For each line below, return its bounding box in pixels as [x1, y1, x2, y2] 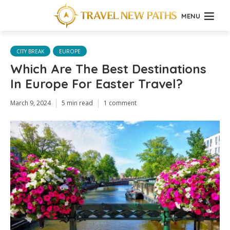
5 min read [62, 99, 93, 107]
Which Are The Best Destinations [10, 61, 206, 76]
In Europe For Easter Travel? [10, 76, 183, 91]
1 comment [104, 99, 137, 107]
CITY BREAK [16, 48, 44, 55]
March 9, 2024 [10, 99, 51, 107]
